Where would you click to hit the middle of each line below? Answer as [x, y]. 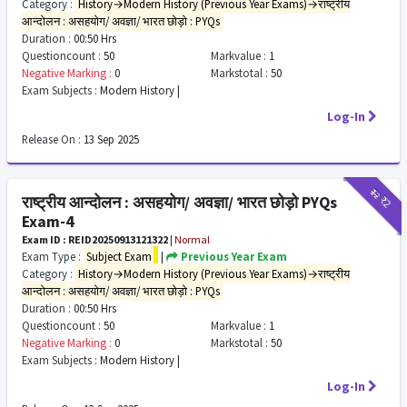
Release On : [51, 139]
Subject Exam [119, 256]
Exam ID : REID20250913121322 [95, 239]
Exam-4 [48, 222]
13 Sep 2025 [110, 139]
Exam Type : [51, 256]
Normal [192, 239]
